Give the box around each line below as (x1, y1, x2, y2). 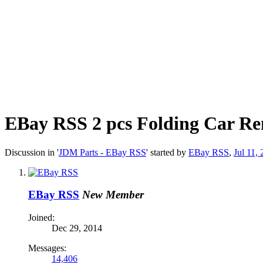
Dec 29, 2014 (52, 222, 102, 233)
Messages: (28, 242, 66, 253)
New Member (82, 188, 144, 201)
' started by (146, 147, 188, 157)
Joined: (28, 212, 55, 222)
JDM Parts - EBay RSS (59, 147, 146, 157)
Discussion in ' (5, 147, 59, 157)
